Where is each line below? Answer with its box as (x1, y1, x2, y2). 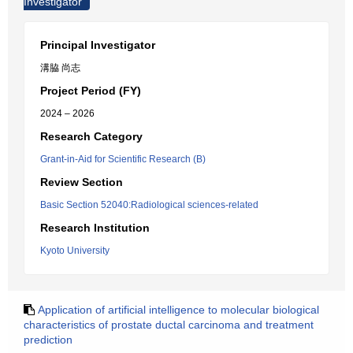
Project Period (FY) (40, 84, 141, 97)
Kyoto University (40, 245, 110, 256)
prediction (24, 333, 72, 346)
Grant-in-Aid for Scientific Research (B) (40, 154, 206, 165)
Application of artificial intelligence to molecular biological (38, 303, 319, 316)
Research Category (40, 130, 143, 143)
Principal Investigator (40, 39, 155, 51)
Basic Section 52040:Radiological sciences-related (40, 199, 258, 210)
